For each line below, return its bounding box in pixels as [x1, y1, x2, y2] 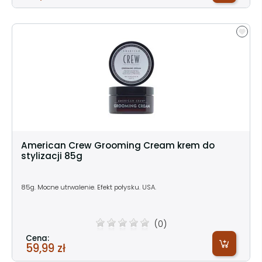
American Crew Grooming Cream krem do [21, 139, 215, 151]
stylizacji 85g [21, 149, 82, 162]
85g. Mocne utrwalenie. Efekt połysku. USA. [21, 182, 156, 192]
